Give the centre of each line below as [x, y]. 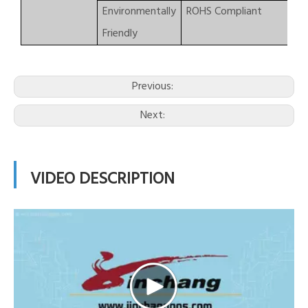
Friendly [120, 34]
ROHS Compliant [224, 12]
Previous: [154, 87]
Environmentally [139, 12]
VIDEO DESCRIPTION [102, 179]
